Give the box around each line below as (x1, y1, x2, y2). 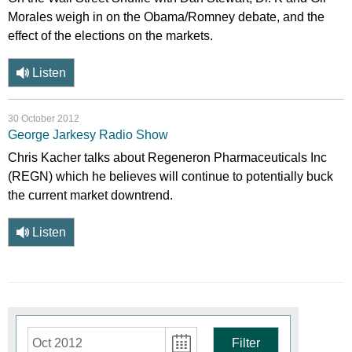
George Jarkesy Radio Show (8, 128, 168, 141)
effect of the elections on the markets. (8, 29, 213, 42)
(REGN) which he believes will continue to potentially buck (8, 170, 333, 183)
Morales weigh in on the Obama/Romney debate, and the (8, 10, 324, 24)
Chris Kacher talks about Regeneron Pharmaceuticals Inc (8, 151, 327, 164)
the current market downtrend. (8, 189, 173, 202)
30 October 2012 (8, 113, 79, 124)
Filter (232, 336, 260, 350)
